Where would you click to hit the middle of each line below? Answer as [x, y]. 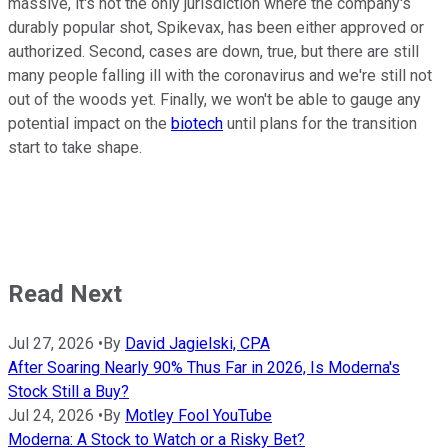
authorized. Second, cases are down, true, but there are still [213, 52]
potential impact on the [89, 124]
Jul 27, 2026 [51, 344]
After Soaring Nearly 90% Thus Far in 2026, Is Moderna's [204, 368]
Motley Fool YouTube [198, 416]
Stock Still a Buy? [68, 392]
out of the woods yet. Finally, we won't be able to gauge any [214, 100]
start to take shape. [75, 148]
